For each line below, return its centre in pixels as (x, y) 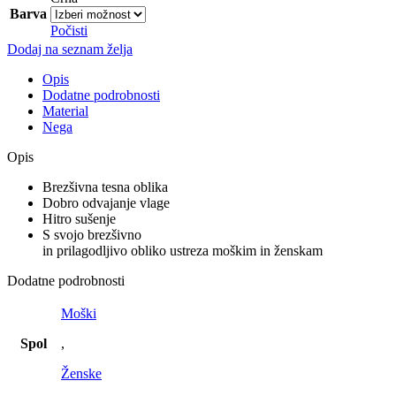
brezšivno (114, 235)
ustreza (189, 251)
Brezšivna (70, 187)
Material (65, 111)
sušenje (95, 219)
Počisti (69, 31)
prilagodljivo (92, 251)
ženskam (298, 251)
